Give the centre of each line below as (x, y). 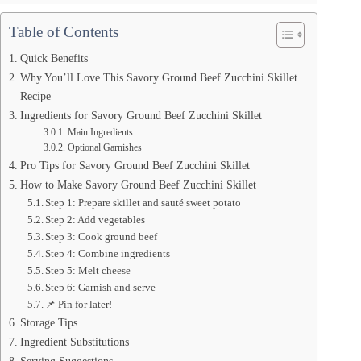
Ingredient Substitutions (74, 342)
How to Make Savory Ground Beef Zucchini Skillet (138, 185)
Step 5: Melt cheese (88, 271)
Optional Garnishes (104, 148)
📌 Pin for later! (79, 305)
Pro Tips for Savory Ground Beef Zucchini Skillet (135, 166)
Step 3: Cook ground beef (102, 237)
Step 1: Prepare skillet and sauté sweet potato (143, 203)
